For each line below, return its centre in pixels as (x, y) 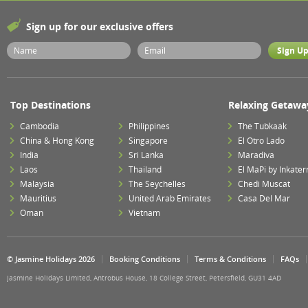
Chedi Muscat (264, 184)
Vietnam (145, 213)
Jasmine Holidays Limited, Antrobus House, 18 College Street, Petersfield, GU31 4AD (144, 278)
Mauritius (38, 198)
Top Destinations (51, 105)
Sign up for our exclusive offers (100, 26)
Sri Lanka (146, 155)
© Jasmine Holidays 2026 (51, 259)
